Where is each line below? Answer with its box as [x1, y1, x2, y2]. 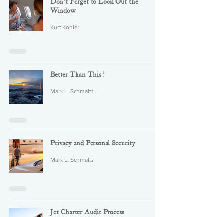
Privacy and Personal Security [50, 140, 135, 147]
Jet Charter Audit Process [50, 209, 124, 216]
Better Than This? [50, 71, 104, 78]
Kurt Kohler [50, 24, 79, 31]
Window [50, 7, 76, 14]
